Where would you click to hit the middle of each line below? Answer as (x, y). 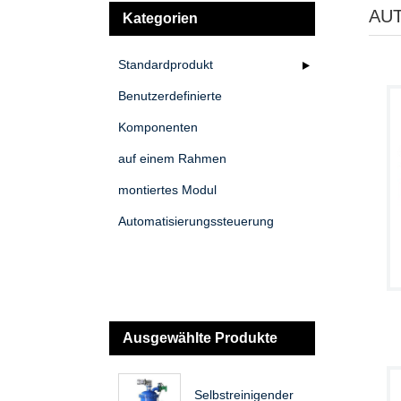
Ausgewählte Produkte (200, 338)
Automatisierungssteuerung (196, 221)
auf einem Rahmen (172, 158)
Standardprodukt (166, 64)
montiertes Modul (167, 190)
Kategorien (160, 18)
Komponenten (158, 127)
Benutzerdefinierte (170, 96)
